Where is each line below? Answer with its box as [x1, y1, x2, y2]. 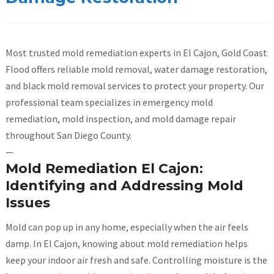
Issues [5, 194, 50, 211]
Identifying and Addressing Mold [5, 177, 243, 194]
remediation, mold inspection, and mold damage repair [5, 113, 236, 125]
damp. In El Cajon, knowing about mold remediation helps [5, 237, 248, 250]
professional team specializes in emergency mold [5, 96, 213, 108]
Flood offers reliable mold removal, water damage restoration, [5, 63, 267, 75]
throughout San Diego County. [5, 129, 131, 141]
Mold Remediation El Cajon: [5, 160, 203, 177]
